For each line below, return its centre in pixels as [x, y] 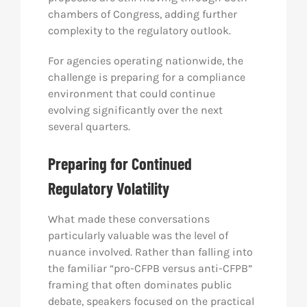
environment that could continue [131, 94]
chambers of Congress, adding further [142, 14]
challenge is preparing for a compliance [146, 77]
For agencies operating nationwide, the [145, 61]
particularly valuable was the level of [138, 235]
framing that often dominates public [139, 285]
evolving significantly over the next [135, 110]
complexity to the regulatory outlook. [139, 30]
